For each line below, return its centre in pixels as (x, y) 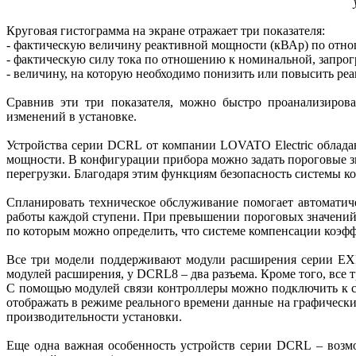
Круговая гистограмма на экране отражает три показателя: (166, 31)
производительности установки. (94, 317)
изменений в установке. (72, 117)
